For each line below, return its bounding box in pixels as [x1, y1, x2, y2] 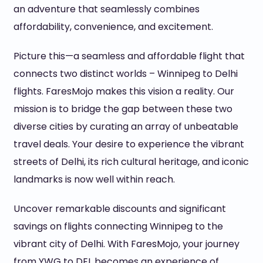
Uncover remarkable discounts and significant [13, 202, 226, 215]
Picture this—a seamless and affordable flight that [13, 49, 245, 63]
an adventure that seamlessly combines [13, 2, 200, 16]
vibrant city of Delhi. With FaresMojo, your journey [13, 237, 240, 251]
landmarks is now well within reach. [13, 173, 175, 186]
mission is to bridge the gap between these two [13, 102, 232, 116]
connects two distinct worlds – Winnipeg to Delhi [13, 67, 238, 80]
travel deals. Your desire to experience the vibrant [13, 137, 244, 151]
